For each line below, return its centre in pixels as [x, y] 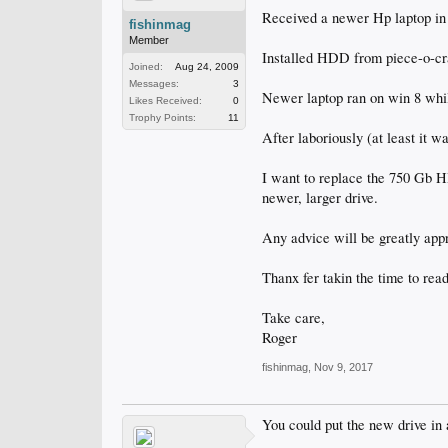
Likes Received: [165, 100]
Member [149, 40]
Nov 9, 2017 [343, 367]
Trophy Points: [162, 117]
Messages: [154, 83]
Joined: [146, 66]
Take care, [293, 317]
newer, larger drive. [320, 197]
